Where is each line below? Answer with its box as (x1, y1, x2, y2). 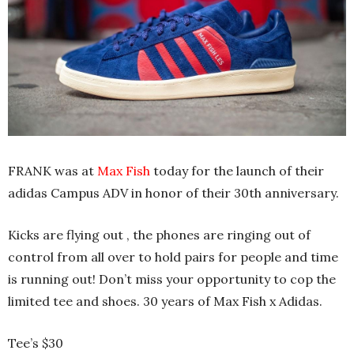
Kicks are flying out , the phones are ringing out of (8, 227, 311, 243)
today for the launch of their (150, 163, 324, 179)
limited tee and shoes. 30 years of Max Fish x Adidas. (8, 293, 322, 310)
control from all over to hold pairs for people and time (8, 249, 338, 265)
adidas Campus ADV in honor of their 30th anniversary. (8, 185, 339, 201)
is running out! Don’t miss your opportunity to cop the (8, 271, 336, 288)
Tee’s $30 (8, 335, 63, 352)
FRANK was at (8, 163, 97, 179)
